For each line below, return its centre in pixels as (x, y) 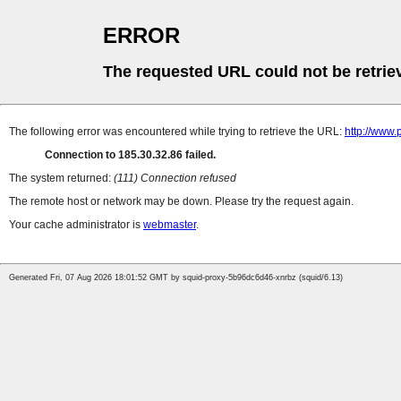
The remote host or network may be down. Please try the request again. (181, 202)
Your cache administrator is (76, 225)
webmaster (170, 225)
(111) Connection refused (175, 179)
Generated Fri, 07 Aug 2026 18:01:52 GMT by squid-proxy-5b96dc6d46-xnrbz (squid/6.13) (176, 278)
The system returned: (61, 179)
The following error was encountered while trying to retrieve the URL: (177, 132)
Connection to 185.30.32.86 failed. (130, 155)
